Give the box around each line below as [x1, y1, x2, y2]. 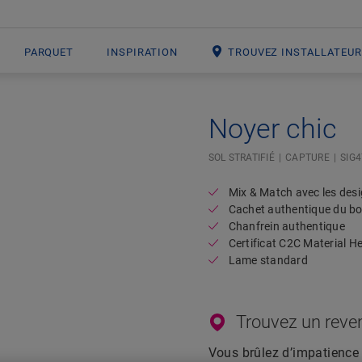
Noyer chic [208, 112, 337, 145]
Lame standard [228, 254, 308, 267]
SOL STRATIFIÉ [208, 152, 275, 163]
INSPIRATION [106, 45, 179, 58]
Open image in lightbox [153, 114, 285, 129]
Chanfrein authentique [228, 220, 345, 233]
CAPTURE [285, 152, 330, 163]
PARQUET [23, 45, 74, 58]
